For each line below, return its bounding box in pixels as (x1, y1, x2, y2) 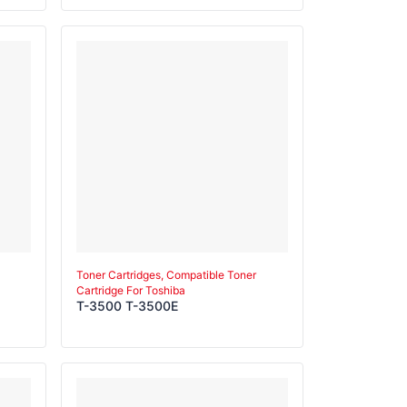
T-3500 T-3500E (76, 298, 178, 313)
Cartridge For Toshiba (76, 283, 185, 297)
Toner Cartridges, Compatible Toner (76, 268, 256, 282)
